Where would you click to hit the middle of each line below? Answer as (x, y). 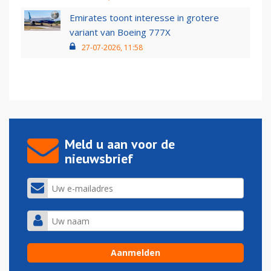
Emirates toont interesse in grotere (144, 18)
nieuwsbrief (99, 159)
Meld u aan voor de (120, 144)
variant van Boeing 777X (120, 32)
